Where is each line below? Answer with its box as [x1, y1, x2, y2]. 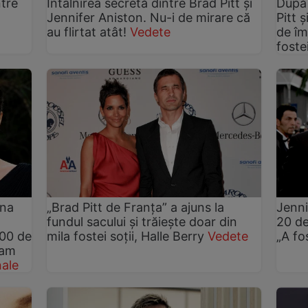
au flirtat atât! [47, 24, 127, 39]
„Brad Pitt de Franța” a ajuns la [47, 199, 225, 214]
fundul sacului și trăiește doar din [47, 214, 238, 229]
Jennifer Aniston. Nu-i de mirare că [47, 10, 251, 25]
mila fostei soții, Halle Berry [47, 228, 205, 243]
